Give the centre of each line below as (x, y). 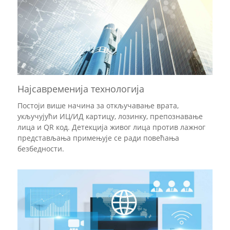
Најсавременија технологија (81, 89)
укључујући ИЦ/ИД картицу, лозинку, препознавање (110, 116)
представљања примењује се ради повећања (98, 138)
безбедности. (41, 148)
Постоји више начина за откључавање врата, (98, 105)
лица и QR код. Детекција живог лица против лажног (111, 127)
